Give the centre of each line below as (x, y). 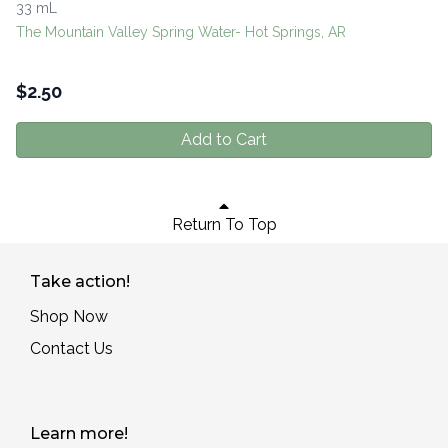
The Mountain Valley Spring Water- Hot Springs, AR (181, 32)
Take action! (80, 282)
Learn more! (79, 434)
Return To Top (224, 224)
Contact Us (71, 349)
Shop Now (69, 317)
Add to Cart (224, 140)
